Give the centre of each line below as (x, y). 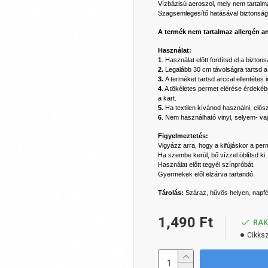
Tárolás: (172, 193)
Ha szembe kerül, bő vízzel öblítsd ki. (212, 155)
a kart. (167, 98)
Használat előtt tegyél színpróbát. (206, 165)
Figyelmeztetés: (183, 136)
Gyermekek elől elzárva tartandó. (206, 174)
